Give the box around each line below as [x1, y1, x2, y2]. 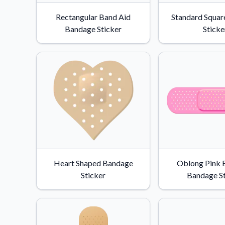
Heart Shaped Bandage [53, 158, 133, 168]
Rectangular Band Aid [56, 12, 131, 22]
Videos [147, 5, 173, 15]
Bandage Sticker [65, 24, 122, 34]
